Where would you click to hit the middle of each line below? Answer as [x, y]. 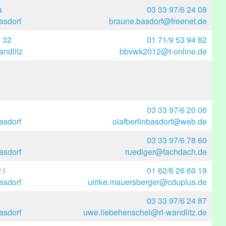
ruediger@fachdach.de [166, 152]
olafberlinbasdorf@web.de [160, 121]
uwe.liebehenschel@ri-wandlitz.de [145, 212]
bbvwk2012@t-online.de [163, 51]
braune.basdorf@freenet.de [158, 21]
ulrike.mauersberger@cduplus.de [147, 182]
